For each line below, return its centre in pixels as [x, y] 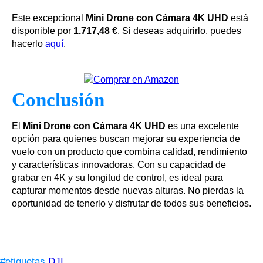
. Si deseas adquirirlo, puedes [179, 31]
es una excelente [202, 126]
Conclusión [58, 100]
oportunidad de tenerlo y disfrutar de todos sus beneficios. [131, 204]
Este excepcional [49, 18]
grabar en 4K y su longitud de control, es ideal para [117, 178]
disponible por [43, 31]
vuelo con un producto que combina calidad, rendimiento [129, 152]
